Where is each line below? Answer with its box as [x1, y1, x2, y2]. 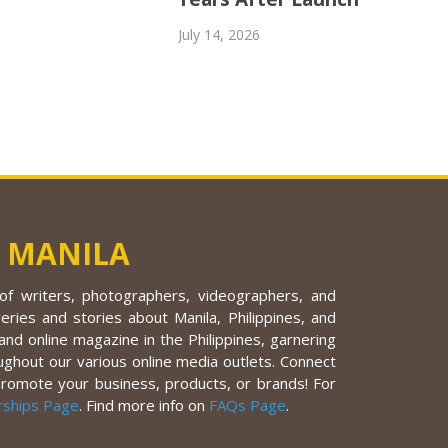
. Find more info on [78, 395, 209, 416]
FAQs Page [208, 395, 286, 416]
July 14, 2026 [177, 25, 260, 45]
